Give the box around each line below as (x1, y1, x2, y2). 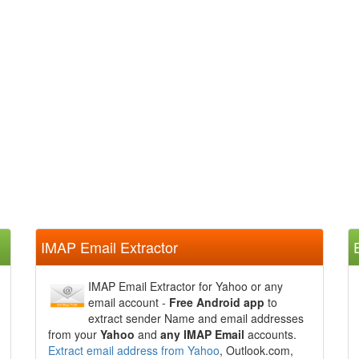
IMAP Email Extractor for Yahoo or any (88, 278, 283, 294)
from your (48, 326, 100, 342)
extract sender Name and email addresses (88, 310, 304, 326)
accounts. (244, 326, 296, 342)
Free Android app (169, 294, 264, 310)
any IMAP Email (160, 326, 244, 342)
